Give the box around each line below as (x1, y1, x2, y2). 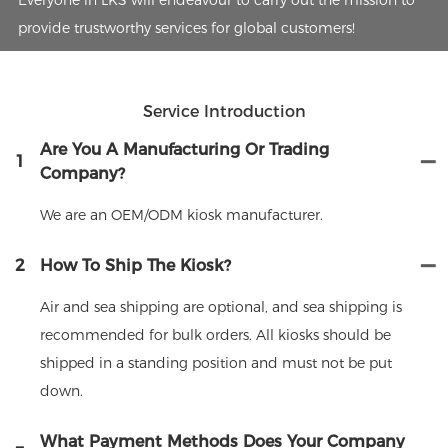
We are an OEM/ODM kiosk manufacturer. (40, 205, 323, 224)
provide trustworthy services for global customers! (17, 18, 355, 37)
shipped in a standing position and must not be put (40, 353, 392, 372)
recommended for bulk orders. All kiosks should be (40, 325, 391, 344)
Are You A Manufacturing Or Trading (40, 139, 329, 159)
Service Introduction (142, 102, 306, 122)
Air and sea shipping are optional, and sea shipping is (40, 297, 402, 316)
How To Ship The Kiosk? (40, 255, 231, 275)
